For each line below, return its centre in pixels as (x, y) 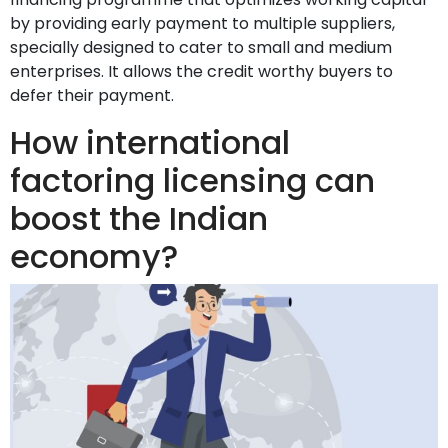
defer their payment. (92, 96)
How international (150, 143)
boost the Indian (139, 219)
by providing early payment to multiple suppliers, (202, 24)
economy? (94, 257)
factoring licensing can (192, 181)
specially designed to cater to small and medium (201, 48)
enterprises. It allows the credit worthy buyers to (201, 72)
